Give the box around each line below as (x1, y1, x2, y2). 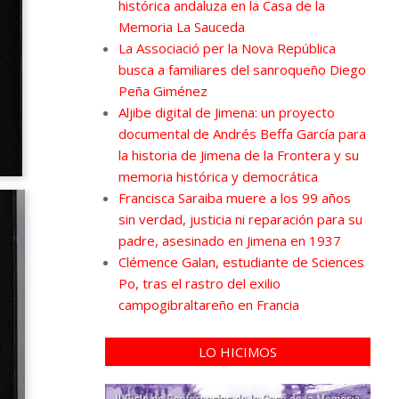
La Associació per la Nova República (118, 38, 336, 57)
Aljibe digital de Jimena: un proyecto (118, 102, 335, 121)
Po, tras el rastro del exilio (118, 273, 281, 292)
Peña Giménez (118, 81, 208, 100)
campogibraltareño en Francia (118, 295, 299, 313)
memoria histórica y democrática (118, 167, 318, 185)
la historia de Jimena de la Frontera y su (118, 145, 359, 164)
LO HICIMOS (198, 342, 277, 361)
